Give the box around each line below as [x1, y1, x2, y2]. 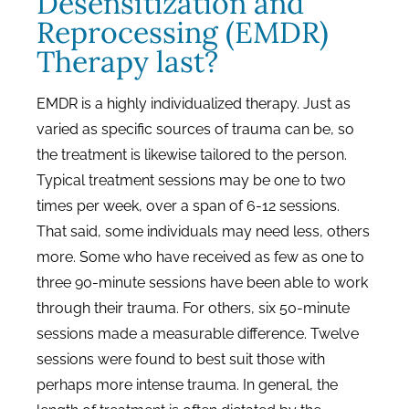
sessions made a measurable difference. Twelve [37, 325, 359, 342]
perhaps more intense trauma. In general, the [37, 376, 338, 393]
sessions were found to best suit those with [37, 351, 325, 368]
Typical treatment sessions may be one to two [37, 172, 346, 189]
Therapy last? [37, 43, 218, 80]
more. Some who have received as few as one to [37, 248, 364, 266]
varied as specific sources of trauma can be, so [37, 121, 354, 138]
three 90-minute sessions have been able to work [37, 274, 368, 291]
